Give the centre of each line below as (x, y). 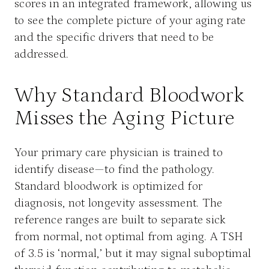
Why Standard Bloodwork (130, 95)
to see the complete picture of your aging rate (130, 20)
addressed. (42, 54)
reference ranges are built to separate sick (120, 219)
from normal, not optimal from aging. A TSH (129, 236)
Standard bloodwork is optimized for (109, 186)
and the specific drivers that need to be (114, 37)
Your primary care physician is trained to (119, 152)
